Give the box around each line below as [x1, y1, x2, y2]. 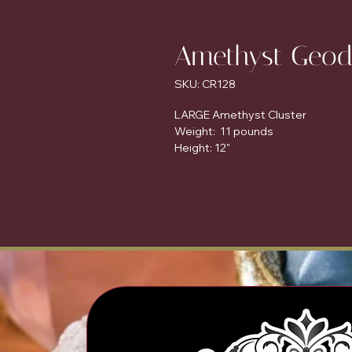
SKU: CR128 [174, 77, 236, 92]
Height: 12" [174, 141, 230, 156]
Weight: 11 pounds [174, 124, 273, 139]
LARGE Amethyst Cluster [174, 108, 306, 123]
